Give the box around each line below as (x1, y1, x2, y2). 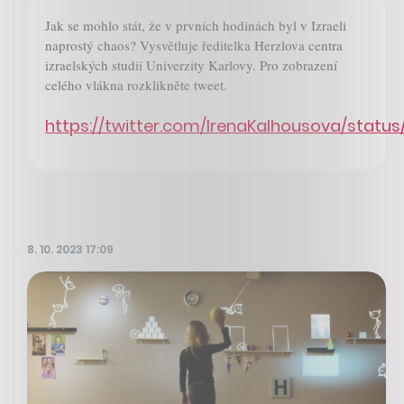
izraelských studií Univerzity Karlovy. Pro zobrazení (45, 56, 337, 75)
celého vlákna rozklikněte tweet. (45, 76, 227, 95)
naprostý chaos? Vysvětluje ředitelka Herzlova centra (45, 36, 343, 55)
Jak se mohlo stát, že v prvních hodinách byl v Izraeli (45, 16, 346, 35)
